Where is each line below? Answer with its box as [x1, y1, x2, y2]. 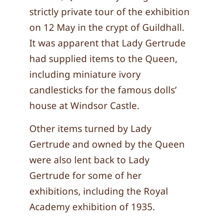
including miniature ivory [29, 68, 141, 81]
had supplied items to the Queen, [29, 52, 177, 65]
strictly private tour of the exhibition [29, 5, 190, 18]
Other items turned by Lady [29, 122, 152, 135]
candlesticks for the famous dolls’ [29, 84, 176, 96]
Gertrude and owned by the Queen [29, 138, 185, 151]
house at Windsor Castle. [29, 99, 139, 112]
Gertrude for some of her [29, 169, 142, 182]
